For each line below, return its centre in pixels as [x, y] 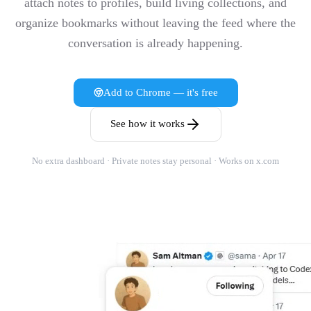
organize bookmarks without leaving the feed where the [155, 23]
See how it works [147, 124]
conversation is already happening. [155, 43]
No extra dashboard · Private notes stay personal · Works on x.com [155, 160]
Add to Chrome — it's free [160, 92]
